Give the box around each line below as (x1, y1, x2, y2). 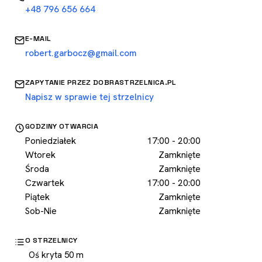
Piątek (25, 191, 50, 203)
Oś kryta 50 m (29, 249, 84, 261)
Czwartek (25, 177, 64, 189)
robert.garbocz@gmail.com (25, 47, 136, 59)
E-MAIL (25, 34, 51, 43)
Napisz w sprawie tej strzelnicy (25, 91, 154, 103)
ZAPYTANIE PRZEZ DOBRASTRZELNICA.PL (25, 78, 177, 87)
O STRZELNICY (25, 236, 78, 245)
